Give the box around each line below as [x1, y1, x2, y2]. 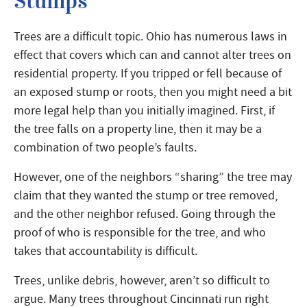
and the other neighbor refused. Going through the [14, 206, 275, 222]
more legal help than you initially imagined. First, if [14, 102, 275, 118]
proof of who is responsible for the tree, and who [14, 225, 266, 241]
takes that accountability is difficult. [14, 243, 197, 259]
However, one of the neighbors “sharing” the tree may [14, 169, 292, 185]
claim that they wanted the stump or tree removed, [14, 188, 278, 204]
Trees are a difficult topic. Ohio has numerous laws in [14, 28, 287, 44]
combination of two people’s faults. [14, 139, 197, 155]
